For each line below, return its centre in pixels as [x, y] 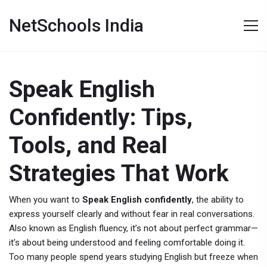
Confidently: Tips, [101, 117]
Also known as [39, 228]
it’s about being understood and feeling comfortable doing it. [127, 243]
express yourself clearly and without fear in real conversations [131, 214]
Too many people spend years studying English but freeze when [133, 257]
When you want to [46, 200]
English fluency [98, 228]
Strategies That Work [119, 173]
